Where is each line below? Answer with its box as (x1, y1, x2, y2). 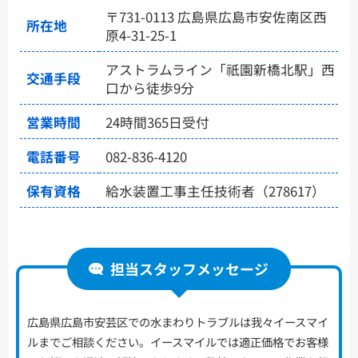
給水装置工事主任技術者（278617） (105, 181, 326, 201)
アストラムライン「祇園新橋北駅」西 (105, 59, 336, 79)
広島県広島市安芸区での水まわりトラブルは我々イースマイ (27, 313, 328, 331)
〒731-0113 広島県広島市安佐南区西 (105, 6, 328, 26)
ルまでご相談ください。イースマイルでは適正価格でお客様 (27, 333, 328, 351)
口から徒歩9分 (105, 78, 195, 97)
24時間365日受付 (105, 112, 210, 132)
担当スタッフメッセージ (110, 257, 269, 279)
